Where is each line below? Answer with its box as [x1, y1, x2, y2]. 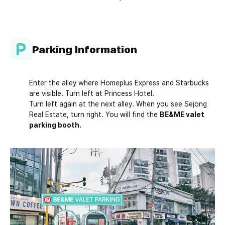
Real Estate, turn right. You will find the [29, 110, 160, 119]
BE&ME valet [159, 110, 204, 119]
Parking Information [32, 43, 137, 56]
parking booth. [29, 121, 81, 129]
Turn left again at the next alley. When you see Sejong [29, 99, 207, 108]
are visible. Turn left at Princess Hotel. [29, 89, 154, 97]
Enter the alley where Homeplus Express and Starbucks [29, 78, 209, 87]
